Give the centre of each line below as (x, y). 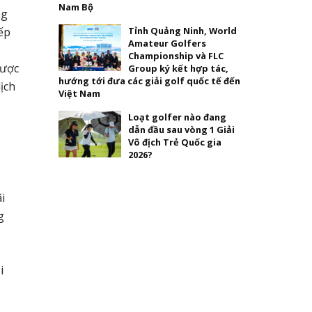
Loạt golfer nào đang (177, 117)
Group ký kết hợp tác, (178, 68)
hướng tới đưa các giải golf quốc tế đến (149, 80)
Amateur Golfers (167, 43)
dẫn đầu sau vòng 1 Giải (181, 129)
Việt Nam (79, 93)
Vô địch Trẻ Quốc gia (174, 142)
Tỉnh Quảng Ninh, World (182, 30)
